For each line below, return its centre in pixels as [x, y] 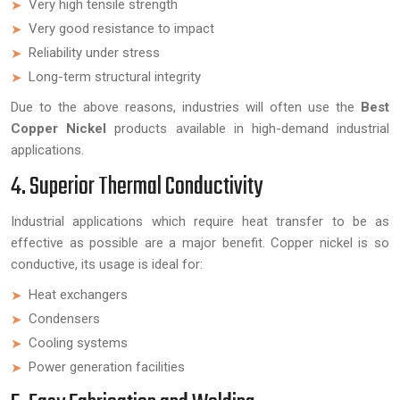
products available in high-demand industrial [252, 128]
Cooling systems [78, 342]
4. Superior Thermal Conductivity [137, 187]
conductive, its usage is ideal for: [107, 264]
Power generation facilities [107, 367]
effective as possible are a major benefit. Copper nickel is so [200, 242]
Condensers [64, 318]
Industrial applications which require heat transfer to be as [200, 221]
